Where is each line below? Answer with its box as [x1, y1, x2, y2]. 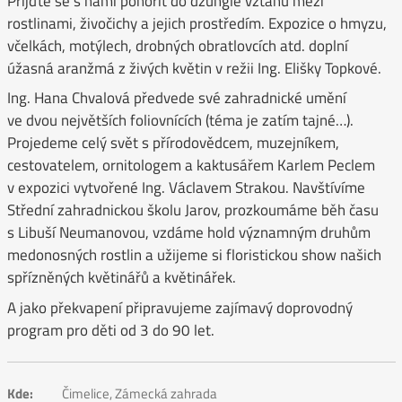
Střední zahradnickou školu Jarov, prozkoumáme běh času [6, 198, 379, 223]
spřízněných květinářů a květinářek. [6, 266, 236, 290]
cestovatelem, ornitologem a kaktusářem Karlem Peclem [6, 153, 375, 178]
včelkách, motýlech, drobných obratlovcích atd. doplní [6, 33, 348, 57]
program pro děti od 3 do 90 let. [6, 318, 214, 342]
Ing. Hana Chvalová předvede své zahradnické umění [6, 86, 346, 110]
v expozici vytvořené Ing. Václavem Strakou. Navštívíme [6, 176, 365, 200]
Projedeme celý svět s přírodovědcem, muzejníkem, [6, 131, 339, 155]
